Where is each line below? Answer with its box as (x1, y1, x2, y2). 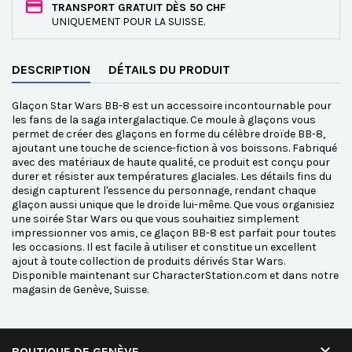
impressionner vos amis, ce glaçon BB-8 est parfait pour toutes (12, 226, 336, 240)
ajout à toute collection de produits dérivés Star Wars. (12, 255, 285, 268)
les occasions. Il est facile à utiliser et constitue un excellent (12, 240, 317, 254)
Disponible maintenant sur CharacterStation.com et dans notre (12, 269, 339, 282)
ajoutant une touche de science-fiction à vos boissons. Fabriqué (12, 141, 337, 155)
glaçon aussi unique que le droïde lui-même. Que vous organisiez (12, 198, 335, 211)
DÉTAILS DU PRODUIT (108, 62, 230, 77)
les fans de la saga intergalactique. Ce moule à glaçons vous (12, 113, 316, 126)
